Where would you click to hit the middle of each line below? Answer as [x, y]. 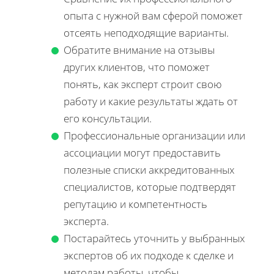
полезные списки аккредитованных [149, 170]
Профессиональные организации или [154, 136]
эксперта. [86, 221]
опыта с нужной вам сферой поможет [153, 16]
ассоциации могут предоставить [142, 153]
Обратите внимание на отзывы [139, 50]
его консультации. [108, 119]
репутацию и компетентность [135, 204]
